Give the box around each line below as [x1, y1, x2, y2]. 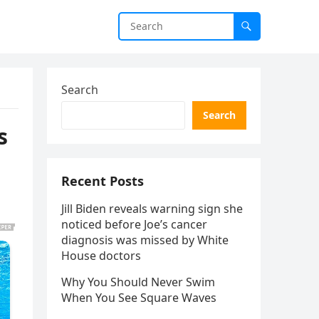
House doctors [61, 248, 141, 263]
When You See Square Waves [61, 290, 216, 305]
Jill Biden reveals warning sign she [61, 201, 243, 216]
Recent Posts [61, 172, 144, 189]
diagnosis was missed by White [61, 232, 229, 248]
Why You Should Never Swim [61, 274, 215, 290]
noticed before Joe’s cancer [61, 216, 207, 232]
